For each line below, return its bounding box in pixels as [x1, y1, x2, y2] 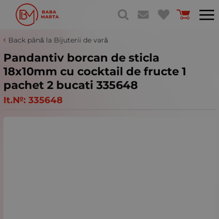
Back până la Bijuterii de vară [8, 36, 108, 44]
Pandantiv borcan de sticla [3, 51, 159, 65]
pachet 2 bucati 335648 [3, 78, 138, 92]
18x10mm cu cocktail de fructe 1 [3, 65, 186, 78]
